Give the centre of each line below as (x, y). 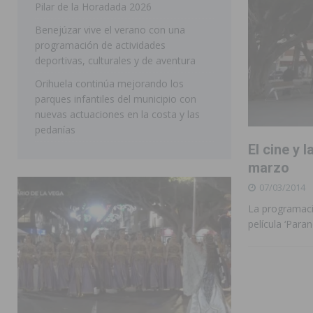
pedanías (55, 129)
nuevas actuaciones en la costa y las (117, 114)
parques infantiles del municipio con (116, 99)
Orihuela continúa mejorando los (109, 83)
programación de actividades (100, 45)
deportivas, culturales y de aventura (115, 60)
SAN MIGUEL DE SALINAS (154, 18)
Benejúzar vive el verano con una (110, 29)
